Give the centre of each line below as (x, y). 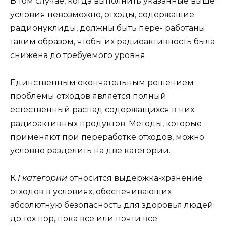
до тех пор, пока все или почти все (84, 219)
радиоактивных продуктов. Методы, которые (106, 124)
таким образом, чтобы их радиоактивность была (112, 41)
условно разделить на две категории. (90, 151)
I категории (43, 178)
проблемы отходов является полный (88, 96)
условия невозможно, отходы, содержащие (102, 14)
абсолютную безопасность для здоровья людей (112, 205)
